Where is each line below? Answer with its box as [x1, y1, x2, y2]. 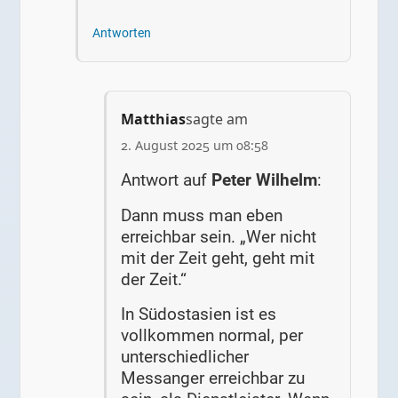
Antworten [92, 25, 152, 41]
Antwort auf [121, 170, 212, 191]
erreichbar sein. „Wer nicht [121, 226, 317, 247]
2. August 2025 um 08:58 [121, 137, 269, 155]
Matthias [121, 109, 187, 130]
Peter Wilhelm [211, 170, 318, 191]
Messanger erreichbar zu [121, 368, 306, 389]
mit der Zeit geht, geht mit [121, 247, 315, 268]
